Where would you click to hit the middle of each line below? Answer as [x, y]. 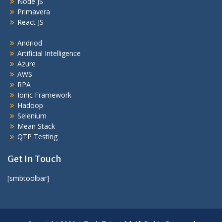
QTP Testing [37, 137]
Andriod [30, 43]
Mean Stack [36, 126]
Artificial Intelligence [49, 54]
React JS [30, 22]
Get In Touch [34, 159]
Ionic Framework [44, 95]
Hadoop [30, 106]
